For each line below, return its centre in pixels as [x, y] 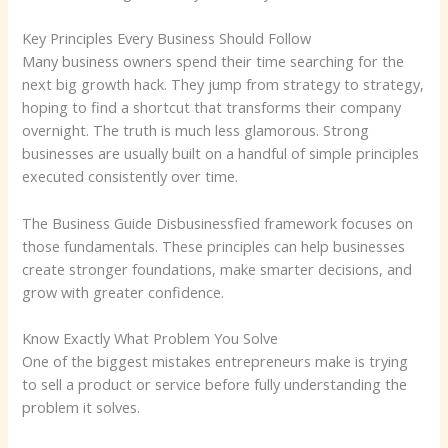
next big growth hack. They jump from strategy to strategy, [223, 84]
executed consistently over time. [130, 176]
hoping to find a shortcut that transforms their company [212, 107]
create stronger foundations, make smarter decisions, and [217, 268]
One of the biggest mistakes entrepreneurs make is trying [215, 361]
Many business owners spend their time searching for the [213, 61]
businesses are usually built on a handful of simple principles [221, 153]
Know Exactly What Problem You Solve [150, 338]
